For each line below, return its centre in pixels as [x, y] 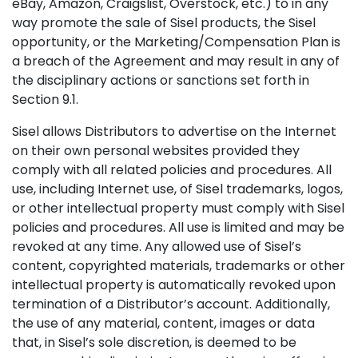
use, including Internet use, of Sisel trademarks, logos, [177, 189]
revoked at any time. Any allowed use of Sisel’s [157, 247]
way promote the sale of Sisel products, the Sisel [164, 23]
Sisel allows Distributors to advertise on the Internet [174, 131]
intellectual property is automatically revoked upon [174, 285]
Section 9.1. [45, 99]
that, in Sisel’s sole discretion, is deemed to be [154, 342]
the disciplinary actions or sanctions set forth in [161, 80]
